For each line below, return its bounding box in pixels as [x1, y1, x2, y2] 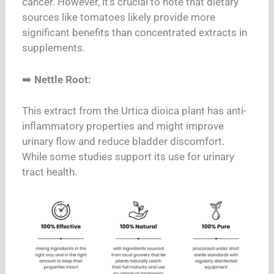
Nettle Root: [34, 73, 92, 86]
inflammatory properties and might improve [22, 120, 224, 133]
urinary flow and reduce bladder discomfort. [22, 135, 225, 148]
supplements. [22, 42, 86, 54]
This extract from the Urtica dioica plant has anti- [22, 105, 247, 117]
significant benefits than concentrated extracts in [22, 26, 248, 39]
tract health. [22, 166, 78, 179]
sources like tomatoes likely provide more [22, 11, 216, 24]
